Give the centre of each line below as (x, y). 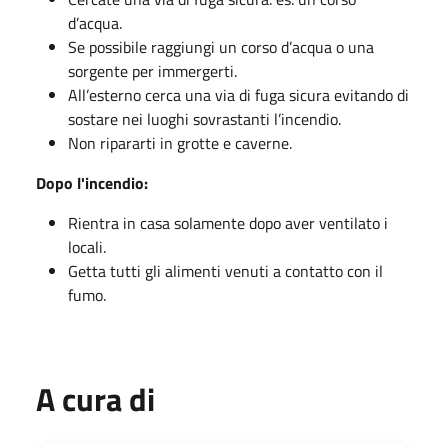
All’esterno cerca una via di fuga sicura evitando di (238, 95)
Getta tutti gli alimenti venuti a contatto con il (225, 271)
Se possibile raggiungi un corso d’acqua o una (221, 47)
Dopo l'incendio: (92, 183)
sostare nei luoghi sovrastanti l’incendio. (204, 119)
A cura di (95, 399)
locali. (87, 247)
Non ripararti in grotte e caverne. (180, 143)
